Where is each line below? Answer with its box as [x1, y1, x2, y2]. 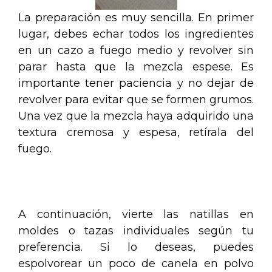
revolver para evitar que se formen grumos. [18, 92, 254, 106]
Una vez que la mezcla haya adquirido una [18, 109, 254, 123]
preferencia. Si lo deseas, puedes [18, 240, 254, 254]
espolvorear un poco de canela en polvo [18, 256, 254, 270]
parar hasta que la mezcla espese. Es [18, 59, 254, 73]
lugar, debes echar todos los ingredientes [18, 27, 254, 41]
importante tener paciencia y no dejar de [18, 76, 254, 90]
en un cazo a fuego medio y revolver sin [18, 43, 254, 57]
